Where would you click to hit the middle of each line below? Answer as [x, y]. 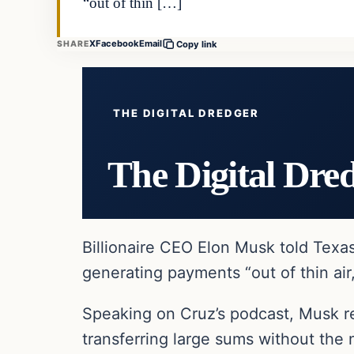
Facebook [118, 44]
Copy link [197, 44]
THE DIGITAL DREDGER [186, 113]
